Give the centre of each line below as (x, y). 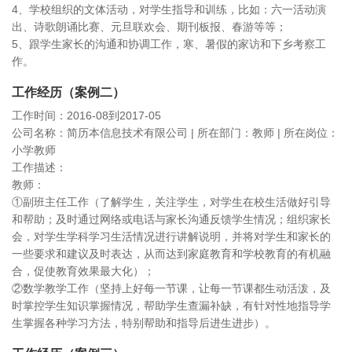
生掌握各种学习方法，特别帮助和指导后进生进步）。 (144, 323)
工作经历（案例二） (68, 92)
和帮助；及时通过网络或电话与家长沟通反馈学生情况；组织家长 (171, 219)
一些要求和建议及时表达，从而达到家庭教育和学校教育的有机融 (171, 254)
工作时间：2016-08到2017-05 (86, 115)
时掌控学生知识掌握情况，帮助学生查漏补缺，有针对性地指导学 (171, 306)
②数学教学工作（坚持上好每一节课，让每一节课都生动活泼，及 (171, 288)
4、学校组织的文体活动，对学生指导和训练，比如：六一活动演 (169, 9)
